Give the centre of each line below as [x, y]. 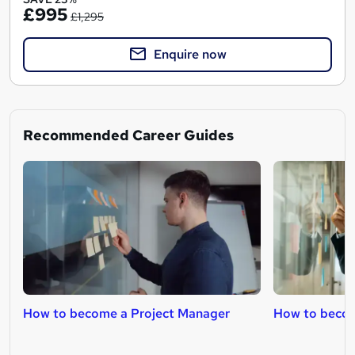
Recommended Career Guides [128, 135]
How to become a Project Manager [126, 313]
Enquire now [190, 54]
